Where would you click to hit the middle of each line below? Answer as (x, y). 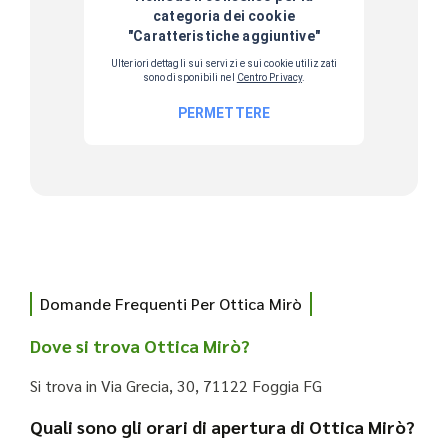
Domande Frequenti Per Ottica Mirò (171, 304)
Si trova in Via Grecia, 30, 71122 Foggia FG (176, 386)
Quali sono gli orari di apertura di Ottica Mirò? (222, 427)
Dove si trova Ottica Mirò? (140, 346)
